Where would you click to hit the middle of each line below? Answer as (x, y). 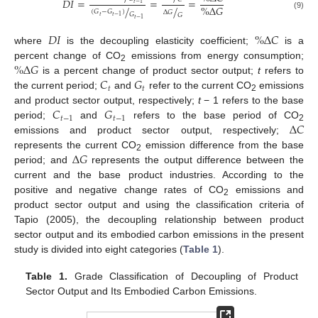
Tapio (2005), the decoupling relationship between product (159, 220)
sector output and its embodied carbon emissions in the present (159, 235)
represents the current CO (75, 145)
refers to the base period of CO (213, 115)
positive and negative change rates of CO (119, 190)
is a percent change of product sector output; (148, 71)
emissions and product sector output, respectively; (152, 130)
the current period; (57, 86)
